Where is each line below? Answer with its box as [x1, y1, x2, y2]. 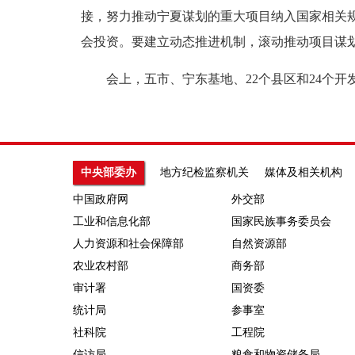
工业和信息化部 [73, 216, 151, 228]
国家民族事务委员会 [231, 216, 331, 228]
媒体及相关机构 [265, 166, 342, 179]
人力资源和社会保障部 [73, 238, 184, 250]
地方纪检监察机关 [160, 166, 249, 179]
